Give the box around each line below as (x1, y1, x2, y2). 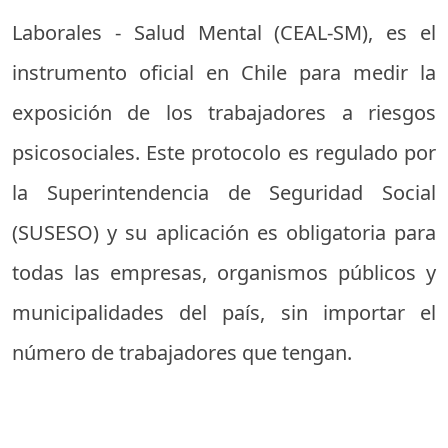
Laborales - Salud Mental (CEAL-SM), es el (12, 18, 436, 46)
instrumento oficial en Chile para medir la (12, 58, 436, 86)
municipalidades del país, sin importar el (12, 298, 436, 326)
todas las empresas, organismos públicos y (12, 258, 436, 286)
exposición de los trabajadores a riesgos (12, 98, 436, 126)
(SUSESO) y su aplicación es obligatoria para (12, 218, 436, 246)
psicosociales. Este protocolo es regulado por (12, 138, 436, 166)
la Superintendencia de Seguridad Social (12, 178, 436, 206)
